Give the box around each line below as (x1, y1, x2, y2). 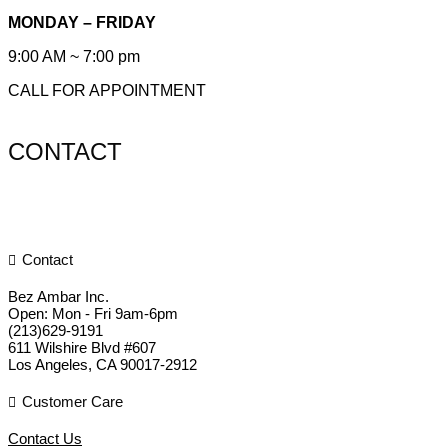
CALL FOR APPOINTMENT (8, 82, 206, 100)
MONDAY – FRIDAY (8, 14, 156, 32)
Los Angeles (8, 355, 88, 373)
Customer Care (21, 392, 123, 410)
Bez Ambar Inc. (8, 287, 109, 305)
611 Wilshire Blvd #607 (8, 338, 156, 356)
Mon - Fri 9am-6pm (52, 304, 178, 322)
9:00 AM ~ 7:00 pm (8, 48, 140, 66)
